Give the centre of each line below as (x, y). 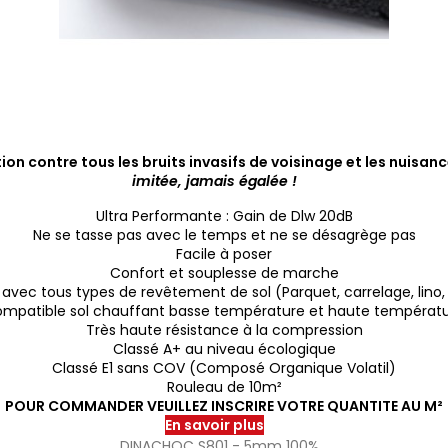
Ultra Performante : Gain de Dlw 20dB (224, 215)
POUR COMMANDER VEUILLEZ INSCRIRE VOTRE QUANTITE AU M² (224, 405)
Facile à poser (224, 253)
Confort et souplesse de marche (224, 272)
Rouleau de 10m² (224, 386)
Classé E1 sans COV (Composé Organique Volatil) (224, 367)
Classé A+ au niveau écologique (224, 348)
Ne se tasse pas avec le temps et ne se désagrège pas (224, 234)
